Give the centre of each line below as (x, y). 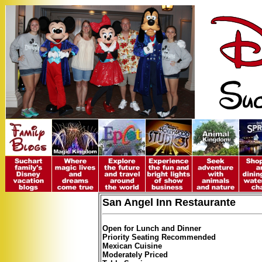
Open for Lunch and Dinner (152, 228)
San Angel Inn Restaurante (169, 202)
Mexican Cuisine (132, 246)
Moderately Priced (135, 255)
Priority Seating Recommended (159, 237)
